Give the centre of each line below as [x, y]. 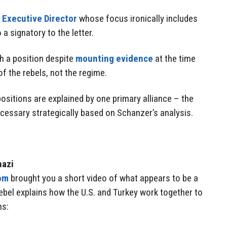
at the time [174, 58]
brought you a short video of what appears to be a [103, 178]
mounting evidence [114, 58]
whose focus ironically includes [137, 19]
